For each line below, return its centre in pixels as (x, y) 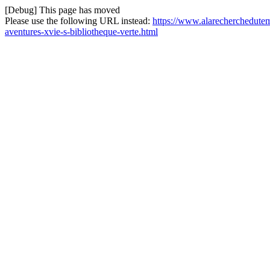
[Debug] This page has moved (62, 10)
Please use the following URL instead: (79, 21)
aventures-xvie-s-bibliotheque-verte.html (81, 32)
